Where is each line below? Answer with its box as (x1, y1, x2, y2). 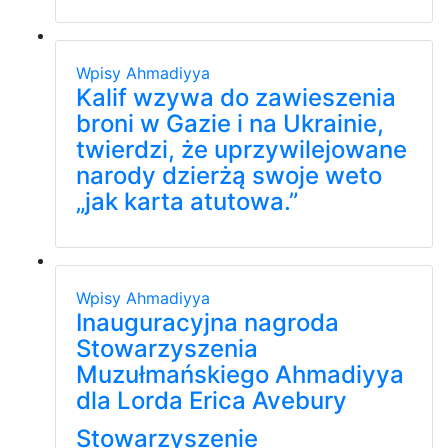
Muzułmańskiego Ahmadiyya (76, 359, 404, 389)
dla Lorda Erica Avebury (76, 385, 347, 415)
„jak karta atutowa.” (76, 186, 298, 216)
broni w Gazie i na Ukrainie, (76, 108, 384, 138)
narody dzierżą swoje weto (76, 160, 382, 190)
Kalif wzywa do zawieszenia (76, 82, 396, 112)
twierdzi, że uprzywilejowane (76, 134, 407, 164)
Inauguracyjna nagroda (76, 307, 339, 337)
